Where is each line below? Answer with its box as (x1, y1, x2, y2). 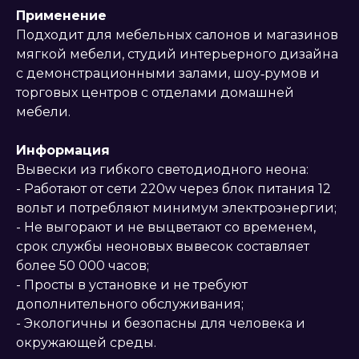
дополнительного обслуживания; (16, 296, 244, 313)
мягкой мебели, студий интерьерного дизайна (16, 46, 338, 63)
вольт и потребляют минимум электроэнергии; (16, 200, 337, 216)
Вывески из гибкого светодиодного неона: (16, 162, 309, 178)
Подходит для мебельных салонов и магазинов (16, 27, 338, 43)
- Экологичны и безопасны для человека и (16, 316, 305, 332)
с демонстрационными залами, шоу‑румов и (16, 66, 320, 82)
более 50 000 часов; (16, 258, 149, 274)
